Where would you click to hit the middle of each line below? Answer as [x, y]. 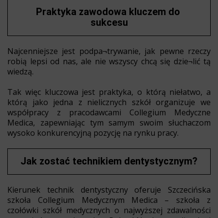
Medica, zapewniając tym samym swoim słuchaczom [109, 122]
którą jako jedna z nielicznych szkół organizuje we [109, 102]
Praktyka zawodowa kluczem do [108, 11]
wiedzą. [20, 71]
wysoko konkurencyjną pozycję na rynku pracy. [93, 133]
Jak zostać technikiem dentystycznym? [109, 161]
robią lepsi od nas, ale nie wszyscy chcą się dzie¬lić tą [109, 61]
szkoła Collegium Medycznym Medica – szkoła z [109, 200]
